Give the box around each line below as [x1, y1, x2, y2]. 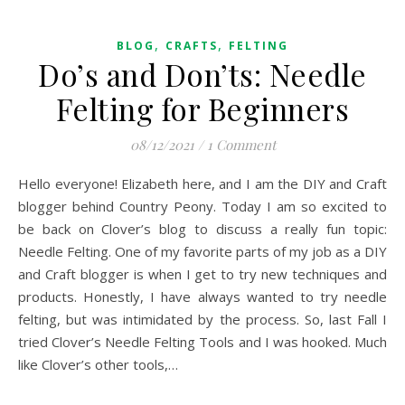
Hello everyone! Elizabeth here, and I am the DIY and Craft [18, 174, 29, 193]
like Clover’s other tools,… [18, 355, 178, 373]
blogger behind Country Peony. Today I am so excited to [18, 197, 387, 215]
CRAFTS [165, 38, 218, 53]
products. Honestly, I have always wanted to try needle [18, 287, 387, 306]
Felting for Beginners [55, 89, 350, 128]
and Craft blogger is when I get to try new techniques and [18, 265, 387, 283]
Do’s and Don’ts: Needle [38, 54, 367, 94]
